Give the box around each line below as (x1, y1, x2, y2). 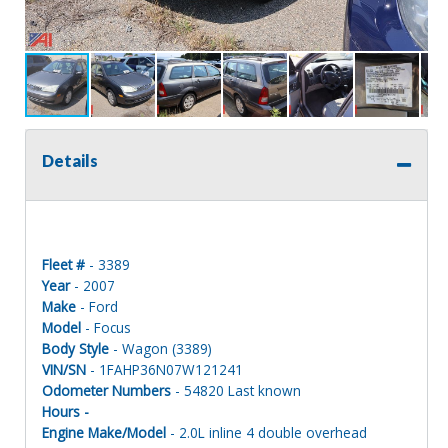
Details (42, 150, 98, 170)
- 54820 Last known (171, 380, 301, 400)
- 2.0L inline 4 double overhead (166, 422, 367, 442)
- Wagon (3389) (109, 338, 212, 358)
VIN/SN (42, 359, 86, 379)
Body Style (42, 338, 109, 358)
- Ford (76, 296, 118, 316)
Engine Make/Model (42, 422, 166, 442)
